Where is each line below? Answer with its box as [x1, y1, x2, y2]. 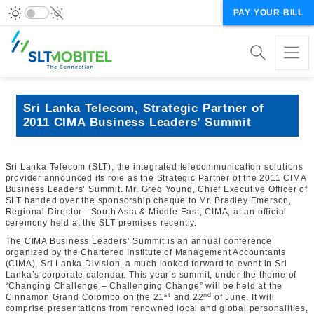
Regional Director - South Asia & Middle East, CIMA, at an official [5, 207, 287, 217]
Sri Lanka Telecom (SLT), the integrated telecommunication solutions [5, 162, 304, 172]
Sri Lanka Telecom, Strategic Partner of [22, 102, 264, 115]
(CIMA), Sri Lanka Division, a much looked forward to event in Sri [5, 259, 287, 268]
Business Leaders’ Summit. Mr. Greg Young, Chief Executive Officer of [5, 184, 308, 194]
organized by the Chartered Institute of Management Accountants [5, 247, 287, 257]
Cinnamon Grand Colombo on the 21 [5, 292, 165, 302]
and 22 [170, 292, 204, 302]
